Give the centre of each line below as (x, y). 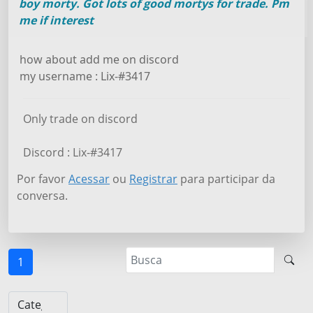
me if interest (56, 21)
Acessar (89, 179)
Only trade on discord (80, 119)
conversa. (42, 196)
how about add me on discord (99, 60)
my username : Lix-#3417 (85, 77)
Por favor (43, 179)
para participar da (226, 179)
